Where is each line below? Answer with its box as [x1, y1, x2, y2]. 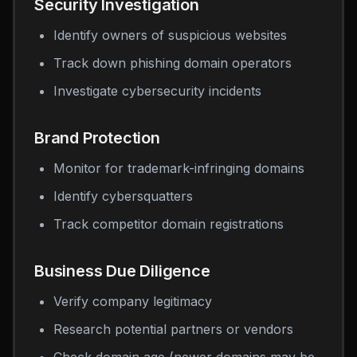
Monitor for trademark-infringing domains [53, 160, 304, 176]
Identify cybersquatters [53, 188, 193, 204]
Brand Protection [34, 128, 160, 147]
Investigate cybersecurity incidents [53, 83, 261, 99]
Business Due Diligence [34, 261, 210, 280]
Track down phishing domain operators [53, 55, 292, 71]
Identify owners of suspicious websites [53, 27, 287, 43]
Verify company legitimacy [53, 293, 212, 309]
